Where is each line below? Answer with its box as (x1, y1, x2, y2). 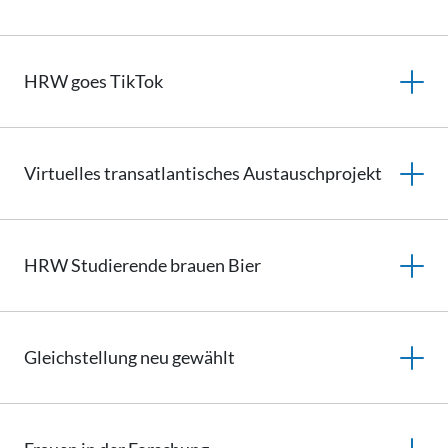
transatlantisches (104, 162, 240, 184)
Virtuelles (24, 162, 104, 184)
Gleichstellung (24, 346, 137, 368)
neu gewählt (137, 346, 235, 368)
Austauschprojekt (240, 162, 382, 184)
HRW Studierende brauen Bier (24, 254, 261, 276)
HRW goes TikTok (24, 70, 163, 92)
